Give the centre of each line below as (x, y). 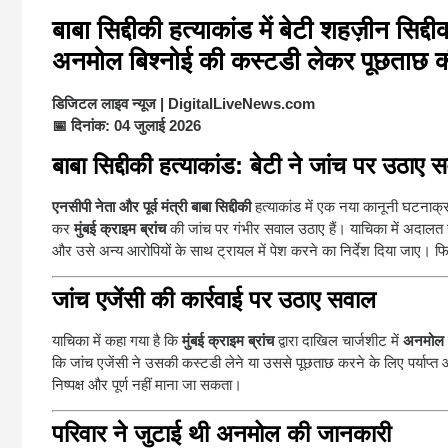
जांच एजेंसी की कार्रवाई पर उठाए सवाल (214, 299)
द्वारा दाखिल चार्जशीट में (338, 340)
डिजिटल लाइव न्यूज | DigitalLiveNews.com (183, 104)
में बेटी (286, 30)
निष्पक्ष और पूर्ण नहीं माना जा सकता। (147, 384)
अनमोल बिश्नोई (122, 61)
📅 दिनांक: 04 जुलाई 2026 (126, 126)
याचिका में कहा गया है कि (117, 340)
